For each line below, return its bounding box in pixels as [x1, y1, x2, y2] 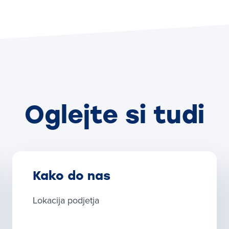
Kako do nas [33, 168, 110, 183]
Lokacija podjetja [33, 194, 99, 207]
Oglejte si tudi [25, 100, 204, 129]
